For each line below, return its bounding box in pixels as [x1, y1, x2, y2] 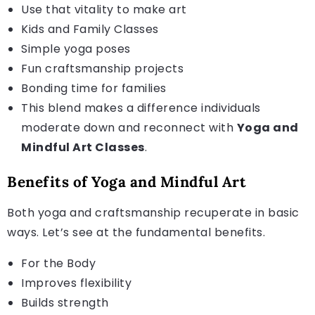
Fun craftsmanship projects [21, 60, 184, 77]
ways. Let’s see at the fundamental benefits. [7, 224, 265, 240]
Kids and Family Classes [21, 20, 159, 37]
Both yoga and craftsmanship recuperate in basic [7, 204, 300, 221]
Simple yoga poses [21, 40, 131, 57]
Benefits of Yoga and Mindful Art [7, 172, 246, 191]
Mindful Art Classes [21, 139, 145, 155]
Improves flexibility [21, 274, 131, 291]
